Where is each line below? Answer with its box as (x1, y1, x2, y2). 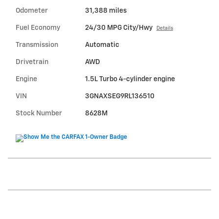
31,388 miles (85, 7, 127, 14)
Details (156, 25, 173, 31)
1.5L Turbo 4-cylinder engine (85, 75, 175, 83)
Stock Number (16, 109, 62, 117)
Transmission (16, 41, 58, 48)
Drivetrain (16, 58, 48, 66)
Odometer (16, 7, 48, 14)
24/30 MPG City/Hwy (85, 24, 153, 31)
